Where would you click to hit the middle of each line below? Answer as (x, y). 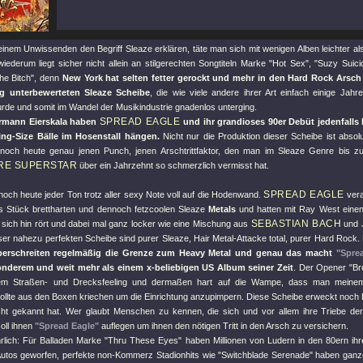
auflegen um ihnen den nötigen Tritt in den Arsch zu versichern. (224, 326)
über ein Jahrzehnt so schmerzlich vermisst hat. (173, 165)
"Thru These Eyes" (143, 340)
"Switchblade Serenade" (265, 355)
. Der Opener (322, 267)
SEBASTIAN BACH (296, 224)
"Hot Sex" (289, 63)
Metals (222, 209)
